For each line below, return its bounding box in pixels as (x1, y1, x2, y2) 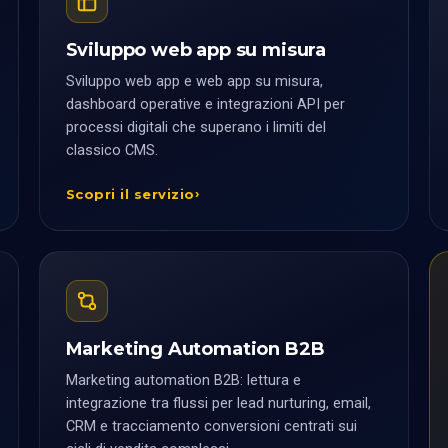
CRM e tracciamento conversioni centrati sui (65, 418, 357, 435)
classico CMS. (65, 142, 158, 159)
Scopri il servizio (65, 186, 196, 202)
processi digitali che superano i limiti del (65, 119, 326, 136)
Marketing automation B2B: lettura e (65, 372, 301, 389)
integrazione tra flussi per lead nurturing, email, (65, 395, 371, 412)
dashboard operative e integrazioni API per (65, 96, 345, 113)
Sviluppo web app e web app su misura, (65, 73, 323, 90)
